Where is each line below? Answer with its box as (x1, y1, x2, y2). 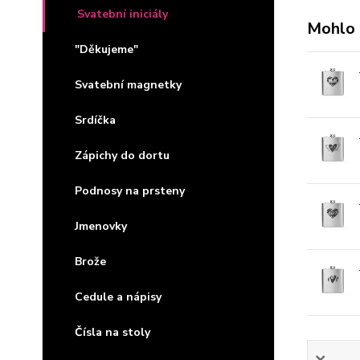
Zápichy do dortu (75, 148, 170, 163)
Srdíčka (75, 112, 116, 128)
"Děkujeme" (75, 42, 138, 57)
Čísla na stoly (75, 325, 150, 340)
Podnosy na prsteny (75, 183, 185, 198)
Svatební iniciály (77, 6, 168, 22)
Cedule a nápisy (75, 289, 162, 305)
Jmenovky (75, 219, 127, 234)
